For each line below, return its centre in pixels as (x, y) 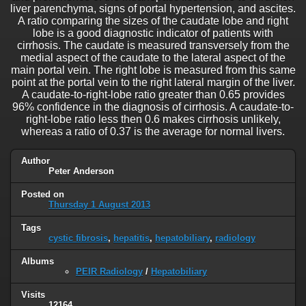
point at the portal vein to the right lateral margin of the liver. (153, 83)
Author (36, 161)
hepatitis (131, 238)
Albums (38, 261)
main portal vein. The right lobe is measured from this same (153, 70)
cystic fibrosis (78, 238)
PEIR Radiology (109, 271)
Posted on (43, 195)
